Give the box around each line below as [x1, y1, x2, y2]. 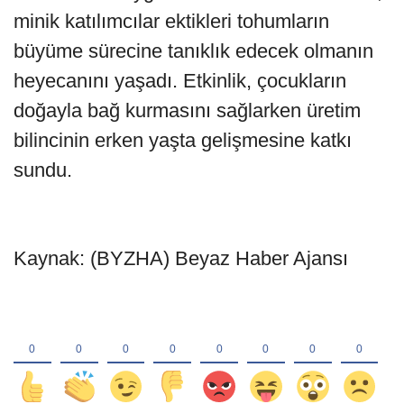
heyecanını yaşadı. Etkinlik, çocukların [14, 69, 346, 92]
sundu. [14, 158, 72, 181]
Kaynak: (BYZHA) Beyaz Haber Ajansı [14, 246, 348, 270]
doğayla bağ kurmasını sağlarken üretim [14, 98, 361, 122]
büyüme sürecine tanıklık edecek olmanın [14, 39, 373, 62]
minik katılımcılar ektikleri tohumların [14, 9, 329, 32]
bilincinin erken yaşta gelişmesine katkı [14, 128, 352, 151]
